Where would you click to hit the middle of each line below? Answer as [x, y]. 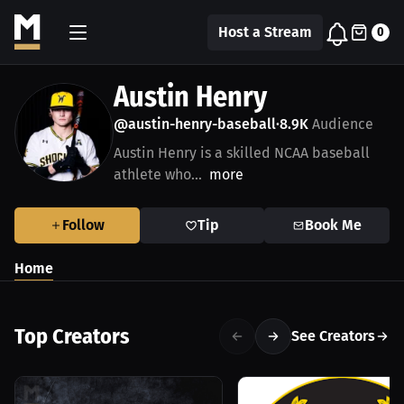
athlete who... [158, 174]
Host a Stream [265, 32]
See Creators [333, 336]
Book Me [334, 225]
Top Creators [72, 336]
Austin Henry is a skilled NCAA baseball [242, 153]
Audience [341, 124]
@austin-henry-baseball [195, 124]
